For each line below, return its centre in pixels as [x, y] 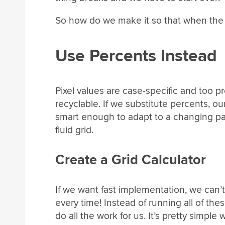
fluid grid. [74, 130]
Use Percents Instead [136, 56]
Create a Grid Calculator [131, 160]
